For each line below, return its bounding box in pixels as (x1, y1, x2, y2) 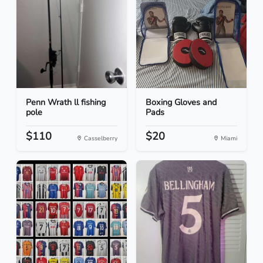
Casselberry (82, 134, 117, 143)
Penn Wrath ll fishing (26, 96, 106, 109)
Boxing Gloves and (146, 96, 217, 109)
